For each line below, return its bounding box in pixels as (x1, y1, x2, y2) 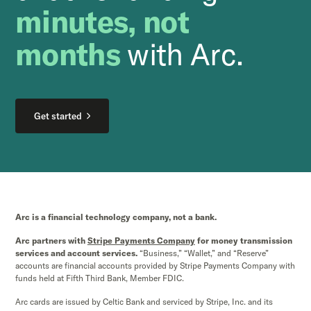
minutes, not (15, 2, 190, 40)
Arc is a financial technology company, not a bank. (15, 211, 217, 222)
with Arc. (119, 35, 244, 73)
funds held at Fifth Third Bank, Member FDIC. (15, 272, 184, 283)
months (15, 35, 120, 73)
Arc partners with (15, 235, 87, 246)
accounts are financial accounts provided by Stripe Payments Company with (15, 260, 295, 271)
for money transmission (194, 235, 292, 246)
